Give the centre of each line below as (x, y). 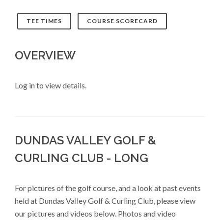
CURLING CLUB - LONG (82, 158)
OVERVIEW (45, 55)
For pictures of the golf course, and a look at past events (108, 188)
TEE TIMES (44, 21)
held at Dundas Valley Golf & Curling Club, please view (105, 201)
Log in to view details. (51, 85)
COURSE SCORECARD (122, 21)
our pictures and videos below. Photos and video (95, 213)
